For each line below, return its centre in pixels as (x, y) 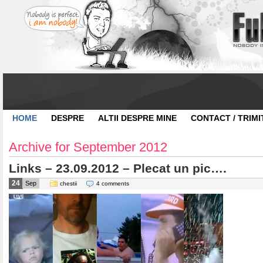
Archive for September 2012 (88, 147)
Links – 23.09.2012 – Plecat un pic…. (118, 168)
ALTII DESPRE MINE (137, 118)
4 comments (113, 183)
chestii (68, 183)
